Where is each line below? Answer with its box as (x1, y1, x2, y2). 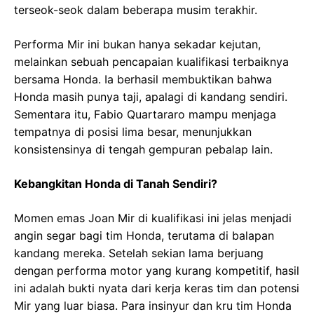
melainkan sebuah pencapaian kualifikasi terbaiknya (14, 55, 289, 69)
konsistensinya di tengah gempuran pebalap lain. (14, 142, 273, 157)
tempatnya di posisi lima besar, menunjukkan (14, 125, 252, 139)
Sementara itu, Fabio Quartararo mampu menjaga (14, 107, 276, 122)
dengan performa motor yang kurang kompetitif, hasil (14, 264, 299, 278)
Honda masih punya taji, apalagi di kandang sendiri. (14, 90, 287, 104)
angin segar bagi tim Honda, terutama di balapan (14, 228, 274, 243)
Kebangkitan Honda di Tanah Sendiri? (14, 177, 217, 191)
